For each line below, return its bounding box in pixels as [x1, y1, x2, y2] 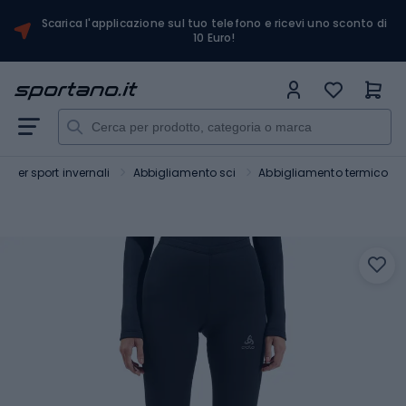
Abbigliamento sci [132, 165, 237, 180]
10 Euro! [193, 30, 236, 45]
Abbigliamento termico [258, 165, 389, 180]
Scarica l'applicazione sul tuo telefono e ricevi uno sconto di [41, 15, 388, 31]
